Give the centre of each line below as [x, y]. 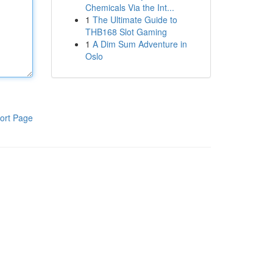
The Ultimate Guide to [135, 19]
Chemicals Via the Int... [129, 7]
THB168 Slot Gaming [126, 32]
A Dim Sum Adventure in [140, 44]
